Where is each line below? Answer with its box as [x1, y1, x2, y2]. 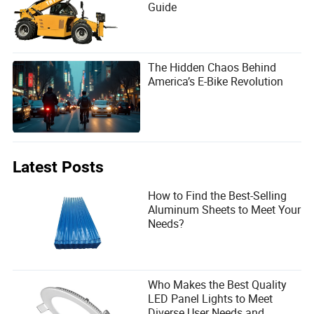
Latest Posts [13, 158, 104, 177]
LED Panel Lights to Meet [148, 290, 273, 306]
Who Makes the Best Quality [148, 276, 287, 292]
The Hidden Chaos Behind [148, 60, 277, 76]
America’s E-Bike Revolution [148, 74, 284, 90]
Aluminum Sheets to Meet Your [148, 202, 301, 218]
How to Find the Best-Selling [148, 188, 287, 204]
